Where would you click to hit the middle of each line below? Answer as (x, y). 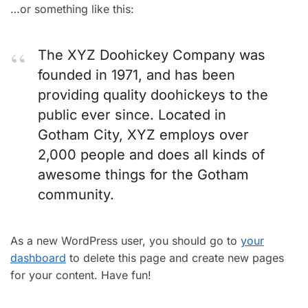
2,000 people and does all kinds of (151, 155)
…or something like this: (72, 9)
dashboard (38, 258)
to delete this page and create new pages (175, 258)
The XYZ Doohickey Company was (152, 55)
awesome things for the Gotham (143, 175)
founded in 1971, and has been (136, 75)
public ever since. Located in (132, 115)
